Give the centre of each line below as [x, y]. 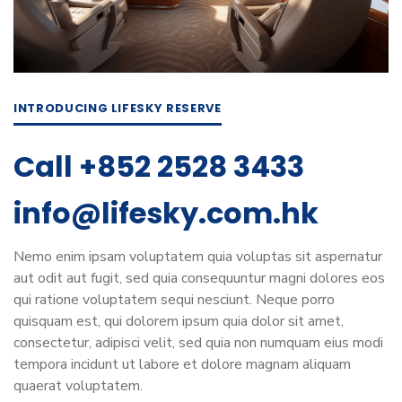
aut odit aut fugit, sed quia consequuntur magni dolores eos [199, 279]
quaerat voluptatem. [78, 386]
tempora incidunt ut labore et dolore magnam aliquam [182, 365]
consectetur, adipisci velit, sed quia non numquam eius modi [198, 343]
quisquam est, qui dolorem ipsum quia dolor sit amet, [179, 322]
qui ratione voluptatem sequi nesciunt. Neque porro [174, 300]
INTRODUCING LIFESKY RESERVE [118, 109]
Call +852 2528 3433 [159, 167]
